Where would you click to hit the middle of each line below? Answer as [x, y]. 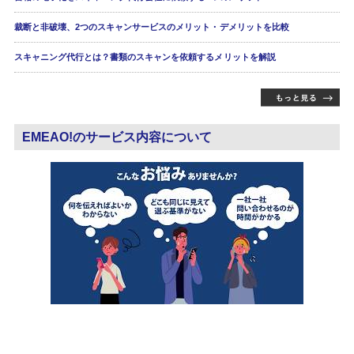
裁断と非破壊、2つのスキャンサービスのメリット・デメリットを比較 [151, 27]
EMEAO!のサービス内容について [117, 137]
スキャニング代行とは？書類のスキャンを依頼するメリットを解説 [145, 57]
